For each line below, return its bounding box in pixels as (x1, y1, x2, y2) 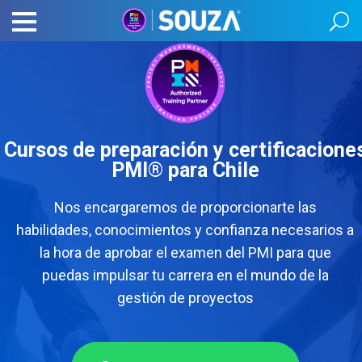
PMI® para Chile (111, 158, 259, 182)
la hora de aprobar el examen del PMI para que (39, 244, 331, 261)
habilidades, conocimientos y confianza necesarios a (16, 221, 354, 238)
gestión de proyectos (116, 289, 254, 306)
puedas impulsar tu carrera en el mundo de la (41, 267, 329, 284)
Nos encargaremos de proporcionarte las (53, 199, 317, 216)
